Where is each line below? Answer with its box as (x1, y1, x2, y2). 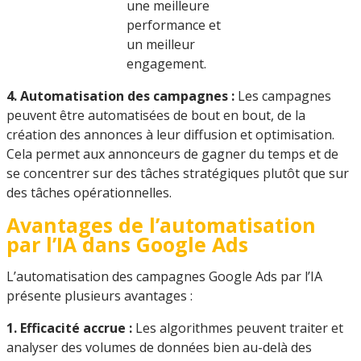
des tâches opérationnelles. (6, 184, 172, 202)
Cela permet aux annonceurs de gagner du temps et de (6, 145, 338, 164)
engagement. (126, 55, 206, 73)
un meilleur (126, 35, 195, 54)
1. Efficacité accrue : (6, 319, 135, 338)
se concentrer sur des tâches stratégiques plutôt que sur (6, 164, 349, 183)
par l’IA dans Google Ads (6, 230, 248, 259)
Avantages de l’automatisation (6, 211, 316, 239)
